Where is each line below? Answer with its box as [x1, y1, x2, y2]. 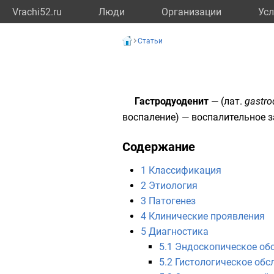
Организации [161, 6, 221, 18]
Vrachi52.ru [12, 6, 62, 18]
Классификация [149, 165, 221, 176]
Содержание [122, 139, 195, 154]
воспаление [122, 111, 176, 123]
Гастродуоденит [135, 95, 209, 107]
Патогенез [149, 195, 196, 207]
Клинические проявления [149, 210, 265, 222]
